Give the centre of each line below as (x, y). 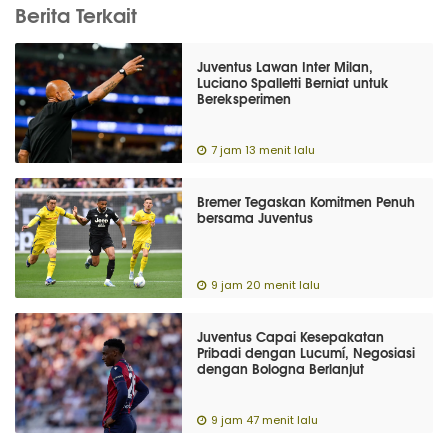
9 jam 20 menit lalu (266, 285)
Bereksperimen (244, 98)
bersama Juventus (255, 217)
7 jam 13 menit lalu (263, 150)
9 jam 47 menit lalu (265, 420)
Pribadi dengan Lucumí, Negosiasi (306, 352)
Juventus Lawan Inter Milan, (285, 66)
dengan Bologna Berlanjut (281, 368)
